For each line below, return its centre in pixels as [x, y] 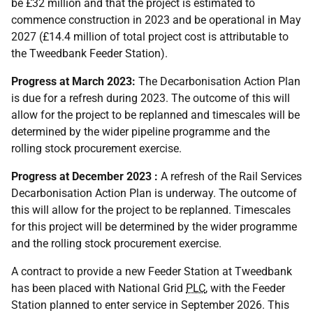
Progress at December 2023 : [85, 176]
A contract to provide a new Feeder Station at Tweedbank [152, 271]
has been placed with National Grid [99, 288]
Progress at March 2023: [73, 81]
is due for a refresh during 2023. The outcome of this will [151, 98]
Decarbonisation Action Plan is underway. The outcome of [154, 193]
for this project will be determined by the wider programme [154, 227]
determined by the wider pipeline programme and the [140, 132]
